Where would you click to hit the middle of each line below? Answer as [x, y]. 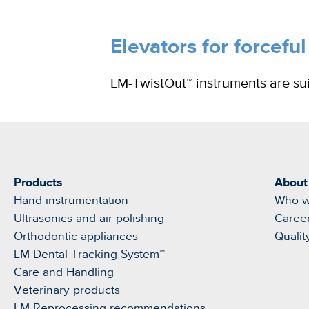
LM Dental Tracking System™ [89, 255]
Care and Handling [64, 273]
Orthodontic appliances [76, 237]
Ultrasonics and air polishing [89, 219]
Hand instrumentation [71, 201]
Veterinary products [67, 291]
